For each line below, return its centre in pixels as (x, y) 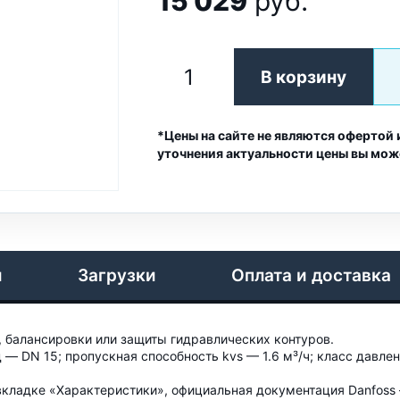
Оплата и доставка (311, 275)
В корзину (303, 77)
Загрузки (117, 275)
